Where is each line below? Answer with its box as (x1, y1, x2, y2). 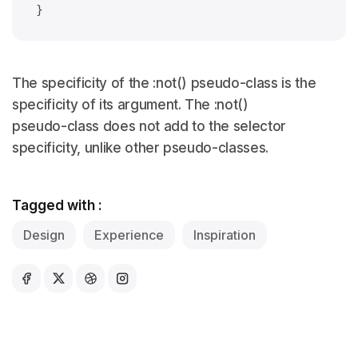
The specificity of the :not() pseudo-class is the (12, 75, 316, 92)
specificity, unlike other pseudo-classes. (12, 140, 269, 157)
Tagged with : (12, 197, 102, 214)
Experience (94, 227, 164, 244)
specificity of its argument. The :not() (12, 97, 249, 113)
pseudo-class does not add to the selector (12, 118, 287, 135)
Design (23, 227, 65, 244)
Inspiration (193, 227, 256, 244)
